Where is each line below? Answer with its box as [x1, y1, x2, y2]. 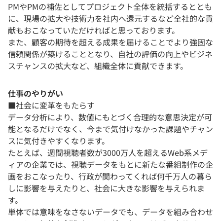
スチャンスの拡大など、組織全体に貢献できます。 [8, 60, 188, 72]
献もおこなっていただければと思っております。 [8, 24, 180, 37]
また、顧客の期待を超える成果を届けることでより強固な [8, 36, 213, 48]
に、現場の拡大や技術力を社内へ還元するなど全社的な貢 [8, 12, 213, 25]
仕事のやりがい [8, 87, 63, 100]
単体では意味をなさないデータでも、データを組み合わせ [8, 206, 213, 218]
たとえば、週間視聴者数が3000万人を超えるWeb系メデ [8, 147, 208, 159]
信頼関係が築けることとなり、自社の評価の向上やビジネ [8, 48, 213, 60]
